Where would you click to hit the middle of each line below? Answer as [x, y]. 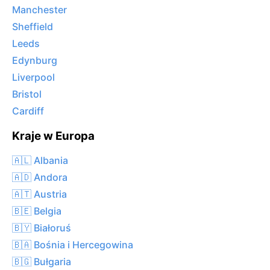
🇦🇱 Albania [40, 160]
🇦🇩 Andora [40, 177]
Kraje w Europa [53, 136]
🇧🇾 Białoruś [42, 228]
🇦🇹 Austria [39, 194]
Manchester [39, 10]
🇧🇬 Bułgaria [42, 261]
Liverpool [33, 77]
